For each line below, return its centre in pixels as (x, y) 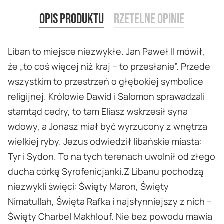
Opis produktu (72, 19)
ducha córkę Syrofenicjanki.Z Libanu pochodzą (106, 172)
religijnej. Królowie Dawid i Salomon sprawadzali (106, 97)
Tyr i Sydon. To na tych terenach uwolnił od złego (112, 157)
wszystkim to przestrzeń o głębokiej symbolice (106, 82)
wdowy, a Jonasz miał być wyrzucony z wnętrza (108, 127)
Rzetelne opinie (149, 19)
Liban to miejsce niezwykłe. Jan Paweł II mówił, (106, 52)
